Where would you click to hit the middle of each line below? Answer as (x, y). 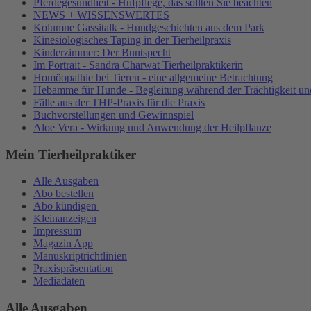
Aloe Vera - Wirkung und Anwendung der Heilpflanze (152, 127)
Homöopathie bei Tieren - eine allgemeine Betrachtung (153, 77)
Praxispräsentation (73, 269)
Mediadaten (59, 281)
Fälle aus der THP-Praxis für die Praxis (119, 102)
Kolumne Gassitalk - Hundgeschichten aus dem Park (149, 27)
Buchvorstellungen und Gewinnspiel (114, 115)
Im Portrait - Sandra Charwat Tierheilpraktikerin (138, 65)
